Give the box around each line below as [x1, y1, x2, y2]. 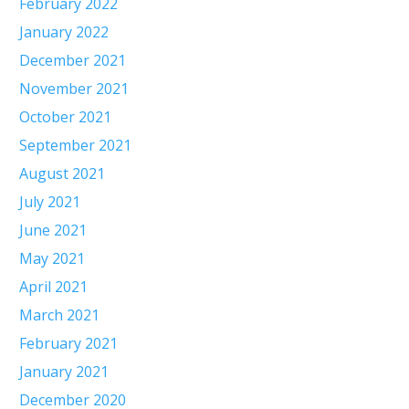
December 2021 [19, 50, 126, 70]
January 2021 [19, 362, 109, 382]
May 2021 [19, 248, 85, 268]
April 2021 [19, 277, 88, 297]
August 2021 [19, 163, 105, 184]
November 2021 [19, 79, 129, 99]
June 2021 [19, 220, 87, 240]
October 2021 [19, 107, 111, 127]
